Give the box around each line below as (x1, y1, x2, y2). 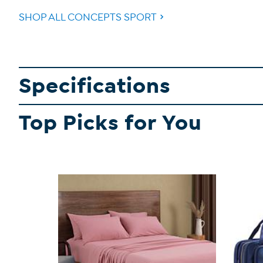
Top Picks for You (19, 110, 202, 136)
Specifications (19, 73, 171, 99)
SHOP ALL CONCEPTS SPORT (19, 11, 157, 23)
